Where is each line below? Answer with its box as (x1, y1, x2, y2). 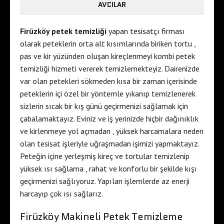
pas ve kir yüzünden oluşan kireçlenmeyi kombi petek (20, 50, 195, 61)
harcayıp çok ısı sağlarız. (20, 188, 103, 198)
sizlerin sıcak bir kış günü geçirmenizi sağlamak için (20, 100, 188, 111)
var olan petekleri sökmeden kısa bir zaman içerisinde (20, 75, 197, 86)
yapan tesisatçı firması (106, 25, 185, 36)
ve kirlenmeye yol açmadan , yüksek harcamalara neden (20, 125, 203, 136)
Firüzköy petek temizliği (20, 25, 106, 36)
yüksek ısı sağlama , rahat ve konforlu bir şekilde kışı (20, 163, 197, 173)
